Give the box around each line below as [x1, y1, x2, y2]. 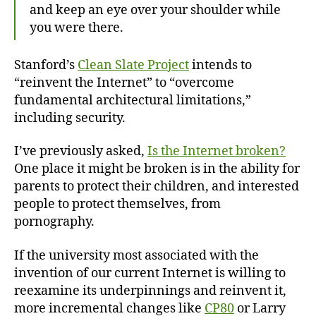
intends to [189, 56, 252, 73]
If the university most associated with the [14, 247, 259, 264]
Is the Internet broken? [147, 143, 286, 159]
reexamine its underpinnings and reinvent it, [14, 282, 286, 299]
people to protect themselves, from [14, 196, 221, 212]
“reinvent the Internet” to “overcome [14, 74, 234, 91]
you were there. [30, 20, 123, 36]
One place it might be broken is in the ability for [14, 161, 300, 177]
